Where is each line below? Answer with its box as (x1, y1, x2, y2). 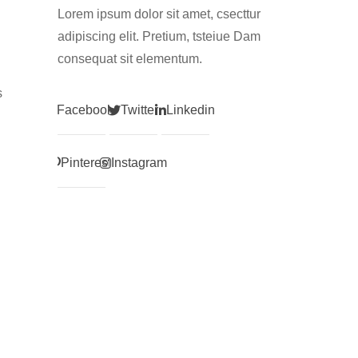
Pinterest (61, 155, 111, 169)
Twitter (121, 102, 158, 117)
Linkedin (166, 102, 215, 117)
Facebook (57, 102, 113, 117)
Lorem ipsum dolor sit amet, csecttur (57, 6, 261, 21)
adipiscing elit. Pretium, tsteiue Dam (57, 29, 261, 43)
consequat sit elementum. (57, 51, 202, 66)
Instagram (110, 155, 167, 169)
